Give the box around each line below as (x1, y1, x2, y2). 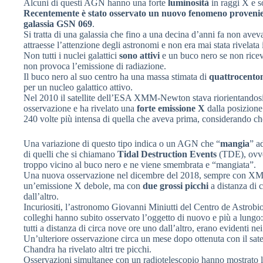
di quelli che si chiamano (23, 149, 117, 159)
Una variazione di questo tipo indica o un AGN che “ (23, 138, 220, 149)
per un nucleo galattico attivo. (23, 82, 133, 92)
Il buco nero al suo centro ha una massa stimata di (23, 71, 209, 82)
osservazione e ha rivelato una (23, 103, 137, 113)
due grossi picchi (143, 180, 208, 191)
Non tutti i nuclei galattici (23, 50, 119, 60)
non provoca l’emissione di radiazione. (23, 60, 166, 71)
